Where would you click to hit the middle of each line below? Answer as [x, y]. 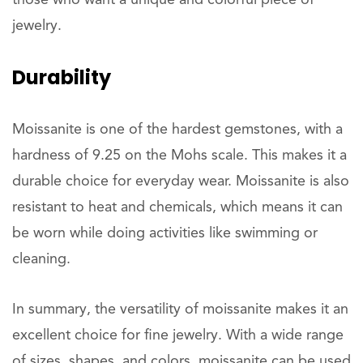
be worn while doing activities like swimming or [165, 233]
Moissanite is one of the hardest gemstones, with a [177, 130]
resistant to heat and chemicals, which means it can [177, 207]
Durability [62, 77]
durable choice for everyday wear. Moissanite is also [181, 181]
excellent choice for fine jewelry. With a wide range [178, 335]
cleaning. [41, 259]
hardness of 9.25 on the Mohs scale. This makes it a [179, 156]
